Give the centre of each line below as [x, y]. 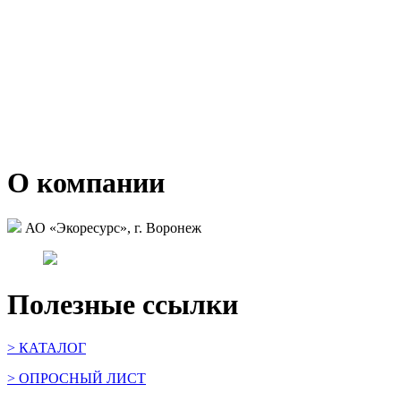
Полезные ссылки [123, 304]
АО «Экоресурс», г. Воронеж [111, 228]
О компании [86, 183]
